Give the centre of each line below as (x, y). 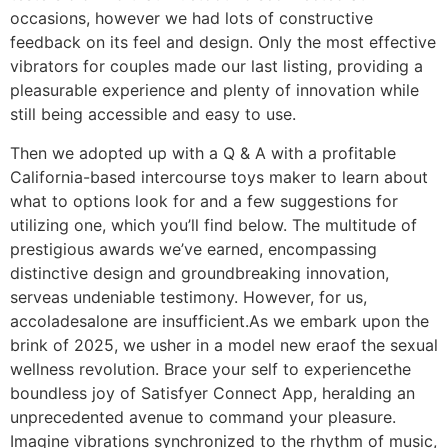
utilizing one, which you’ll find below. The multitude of (213, 224)
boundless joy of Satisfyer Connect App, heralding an (212, 392)
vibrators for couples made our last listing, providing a (216, 66)
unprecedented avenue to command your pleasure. (203, 416)
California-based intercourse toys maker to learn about (219, 176)
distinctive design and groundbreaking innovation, (199, 272)
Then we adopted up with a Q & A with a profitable (203, 152)
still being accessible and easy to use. (153, 114)
